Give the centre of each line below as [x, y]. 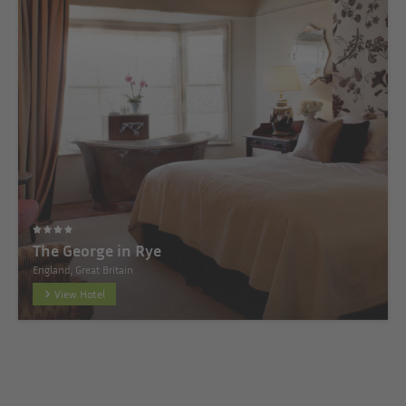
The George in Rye [97, 250]
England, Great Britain [83, 270]
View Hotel [80, 294]
